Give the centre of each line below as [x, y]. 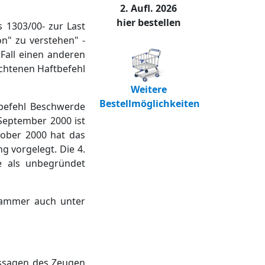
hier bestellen [148, 23]
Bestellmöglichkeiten [150, 104]
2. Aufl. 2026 [148, 9]
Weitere [148, 90]
